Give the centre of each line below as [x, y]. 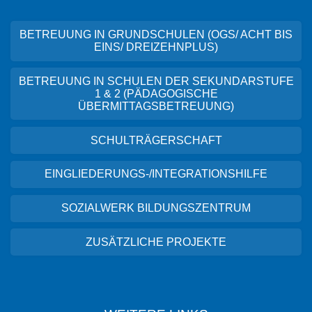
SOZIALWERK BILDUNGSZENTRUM [156, 208]
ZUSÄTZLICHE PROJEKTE [156, 242]
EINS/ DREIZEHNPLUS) [156, 47]
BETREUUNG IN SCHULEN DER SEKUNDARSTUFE [156, 81]
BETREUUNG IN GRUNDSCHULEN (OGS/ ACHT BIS [156, 34]
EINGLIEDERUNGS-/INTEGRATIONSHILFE [156, 174]
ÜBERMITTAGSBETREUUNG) [156, 106]
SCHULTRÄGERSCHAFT [156, 140]
